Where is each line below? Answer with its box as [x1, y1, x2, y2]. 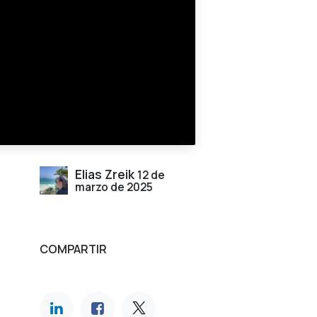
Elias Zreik [75, 165, 134, 183]
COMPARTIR [40, 241, 107, 257]
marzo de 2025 [75, 179, 153, 195]
